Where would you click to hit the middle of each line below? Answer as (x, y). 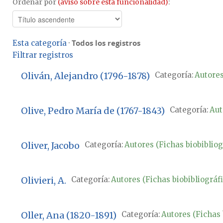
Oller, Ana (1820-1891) (68, 216)
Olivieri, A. (43, 181)
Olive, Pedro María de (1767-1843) (93, 111)
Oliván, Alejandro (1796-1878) (85, 76)
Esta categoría (40, 43)
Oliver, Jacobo (50, 146)
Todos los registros (106, 43)
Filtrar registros (43, 55)
